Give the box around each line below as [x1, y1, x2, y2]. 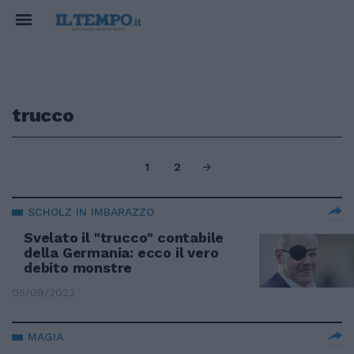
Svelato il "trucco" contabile [24, 229, 224, 246]
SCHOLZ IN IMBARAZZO [28, 205, 154, 218]
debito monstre [24, 259, 133, 276]
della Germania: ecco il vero [24, 244, 219, 261]
